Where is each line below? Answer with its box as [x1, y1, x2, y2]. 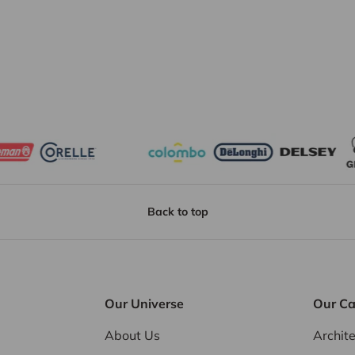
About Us [105, 326, 160, 343]
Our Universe [105, 295, 184, 311]
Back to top [147, 204, 208, 219]
